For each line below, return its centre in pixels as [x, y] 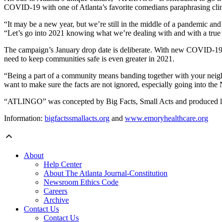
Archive [56, 200]
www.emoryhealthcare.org [166, 118]
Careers [55, 191]
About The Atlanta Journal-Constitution [106, 173]
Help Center [63, 165]
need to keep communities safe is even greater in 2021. [89, 59]
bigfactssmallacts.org [77, 118]
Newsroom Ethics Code [81, 182]
